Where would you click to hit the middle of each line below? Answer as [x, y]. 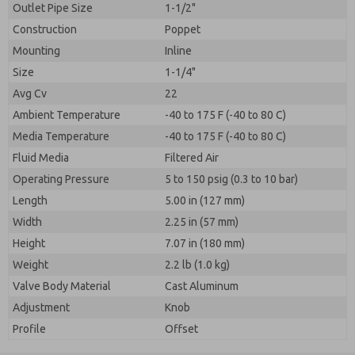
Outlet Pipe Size [53, 8]
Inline [178, 51]
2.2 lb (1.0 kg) [197, 265]
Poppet [183, 29]
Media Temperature [61, 136]
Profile [29, 329]
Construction [45, 29]
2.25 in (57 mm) [202, 222]
